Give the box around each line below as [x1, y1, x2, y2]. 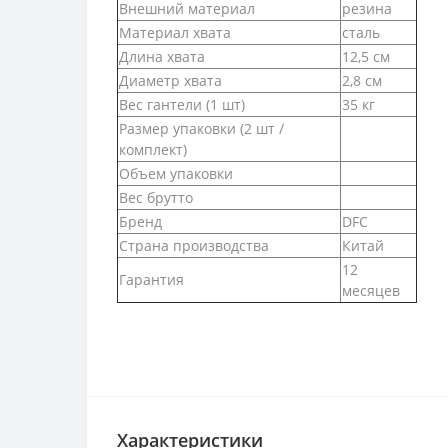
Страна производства [119, 236, 269, 255]
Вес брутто [119, 188, 193, 207]
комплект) [119, 140, 187, 159]
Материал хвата [119, 23, 231, 42]
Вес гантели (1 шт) [119, 95, 245, 114]
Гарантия [119, 270, 184, 289]
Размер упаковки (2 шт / [119, 119, 284, 138]
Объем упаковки [119, 164, 233, 183]
